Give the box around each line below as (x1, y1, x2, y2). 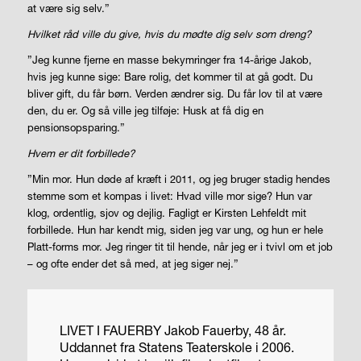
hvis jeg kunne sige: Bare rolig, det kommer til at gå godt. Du (27, 70, 313, 84)
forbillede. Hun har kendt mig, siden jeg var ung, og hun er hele (27, 223, 323, 237)
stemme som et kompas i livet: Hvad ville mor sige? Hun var (27, 189, 312, 203)
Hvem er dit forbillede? (27, 147, 135, 160)
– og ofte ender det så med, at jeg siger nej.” (27, 257, 239, 271)
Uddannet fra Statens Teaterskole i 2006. (59, 338, 294, 355)
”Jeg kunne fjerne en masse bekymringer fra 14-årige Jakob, (27, 53, 312, 67)
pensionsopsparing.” (27, 121, 125, 135)
